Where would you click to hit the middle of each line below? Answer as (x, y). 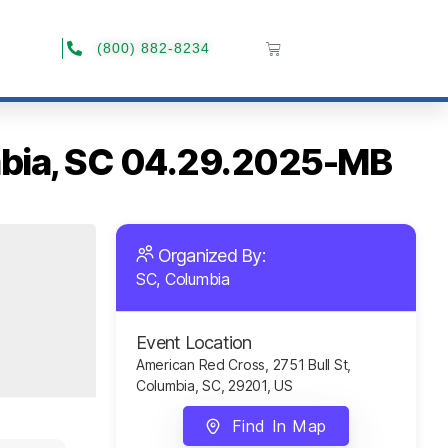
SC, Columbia (183, 279)
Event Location (194, 342)
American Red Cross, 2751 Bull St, (244, 364)
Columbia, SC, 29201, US (214, 385)
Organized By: (211, 255)
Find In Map (279, 426)
